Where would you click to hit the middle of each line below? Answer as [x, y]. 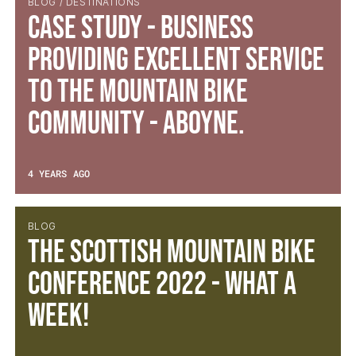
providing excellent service [176, 60]
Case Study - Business [140, 28]
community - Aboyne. [136, 124]
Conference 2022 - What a [162, 284]
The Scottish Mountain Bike [171, 252]
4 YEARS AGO [58, 173]
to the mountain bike [137, 92]
